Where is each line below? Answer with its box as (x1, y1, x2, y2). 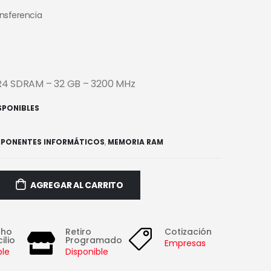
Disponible (65, 246, 109, 258)
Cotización (164, 226, 212, 238)
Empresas (164, 237, 206, 250)
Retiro (65, 226, 92, 238)
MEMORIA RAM (108, 136, 163, 147)
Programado (65, 234, 123, 247)
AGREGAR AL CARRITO (30, 179, 124, 192)
